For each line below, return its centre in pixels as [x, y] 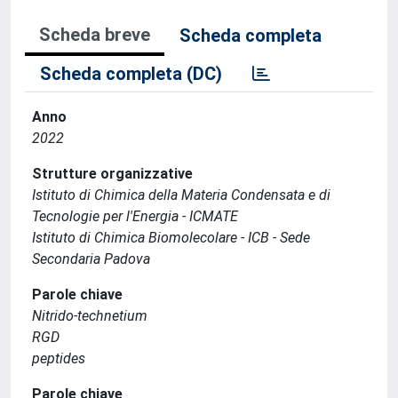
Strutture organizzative [112, 173]
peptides [59, 358]
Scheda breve [95, 34]
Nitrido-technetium [90, 315]
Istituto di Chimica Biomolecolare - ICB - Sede [171, 237]
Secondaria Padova [91, 259]
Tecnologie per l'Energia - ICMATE [135, 216]
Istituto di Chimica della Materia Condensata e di [181, 195]
